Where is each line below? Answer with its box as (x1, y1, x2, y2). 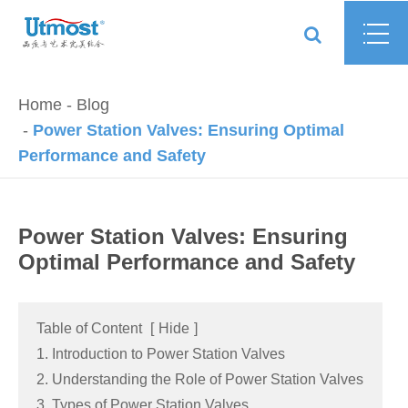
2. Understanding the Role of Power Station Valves (36, 371, 363, 387)
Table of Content (36, 320, 142, 336)
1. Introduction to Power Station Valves (36, 345, 285, 362)
